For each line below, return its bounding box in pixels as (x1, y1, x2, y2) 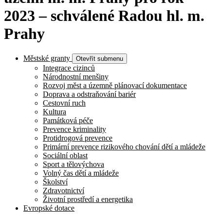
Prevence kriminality (43, 125, 106, 133)
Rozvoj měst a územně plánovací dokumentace (43, 81, 187, 90)
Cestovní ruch (43, 98, 86, 107)
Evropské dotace (23, 203, 74, 212)
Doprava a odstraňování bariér (43, 90, 136, 98)
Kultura (43, 107, 66, 116)
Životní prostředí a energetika (43, 195, 133, 203)
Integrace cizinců (43, 63, 95, 72)
